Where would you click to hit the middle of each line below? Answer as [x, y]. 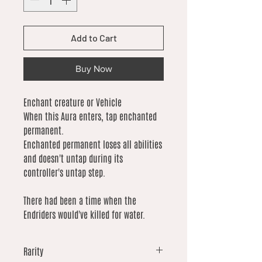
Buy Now [94, 69]
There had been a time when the [80, 200]
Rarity [33, 251]
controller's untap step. [64, 172]
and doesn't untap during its [73, 158]
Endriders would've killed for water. [84, 214]
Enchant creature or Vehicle [73, 102]
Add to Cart [94, 38]
